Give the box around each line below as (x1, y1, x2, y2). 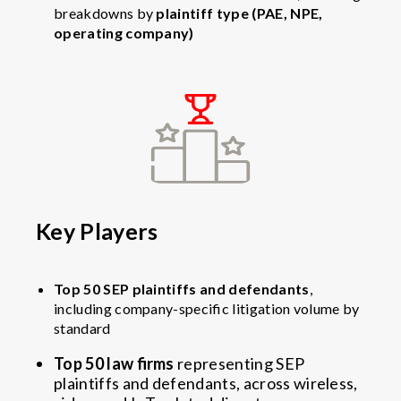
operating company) (54, 23, 194, 41)
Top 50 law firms (54, 353, 175, 373)
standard (54, 319, 114, 337)
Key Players (36, 217, 158, 244)
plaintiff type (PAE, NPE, (156, 4, 323, 21)
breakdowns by (54, 4, 157, 21)
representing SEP (174, 353, 305, 373)
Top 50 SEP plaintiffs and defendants (54, 279, 310, 297)
